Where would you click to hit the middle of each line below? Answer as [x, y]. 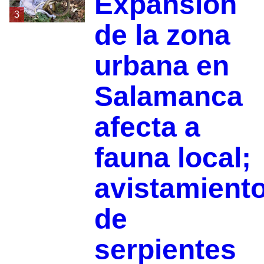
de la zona [162, 35]
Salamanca [168, 96]
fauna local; [172, 157]
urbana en [161, 65]
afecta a [147, 127]
